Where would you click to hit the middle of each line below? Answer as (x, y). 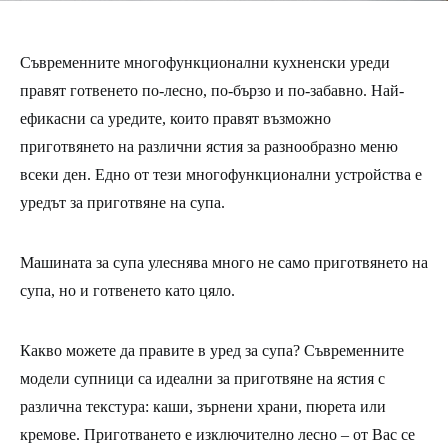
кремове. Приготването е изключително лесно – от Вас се (217, 434)
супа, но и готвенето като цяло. (127, 290)
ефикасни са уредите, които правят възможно (175, 118)
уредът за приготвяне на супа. (122, 202)
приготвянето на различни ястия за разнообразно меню (209, 146)
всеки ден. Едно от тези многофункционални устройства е (221, 174)
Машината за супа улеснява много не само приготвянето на (224, 262)
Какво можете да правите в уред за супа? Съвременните (212, 350)
